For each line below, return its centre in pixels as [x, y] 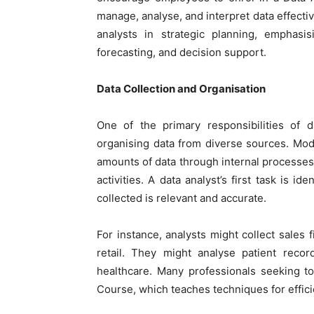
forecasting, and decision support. [182, 53]
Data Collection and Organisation [181, 89]
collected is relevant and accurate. [182, 198]
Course [115, 289]
